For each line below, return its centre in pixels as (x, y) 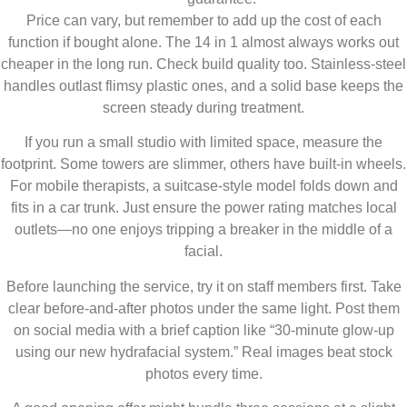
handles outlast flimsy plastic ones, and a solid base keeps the (203, 85)
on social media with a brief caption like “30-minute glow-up (203, 330)
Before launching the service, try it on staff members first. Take (203, 286)
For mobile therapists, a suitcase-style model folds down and (203, 186)
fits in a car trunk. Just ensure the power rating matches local (203, 208)
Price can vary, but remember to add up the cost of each (203, 20)
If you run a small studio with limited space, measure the (203, 143)
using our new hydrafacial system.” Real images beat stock (203, 352)
